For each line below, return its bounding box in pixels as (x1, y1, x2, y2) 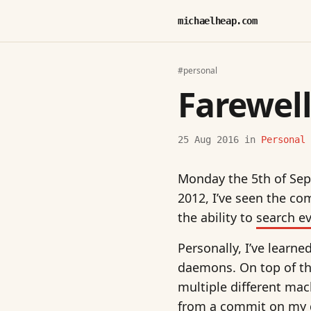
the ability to (178, 209, 256, 226)
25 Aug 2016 (178, 134, 239, 146)
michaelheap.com (178, 15, 258, 26)
